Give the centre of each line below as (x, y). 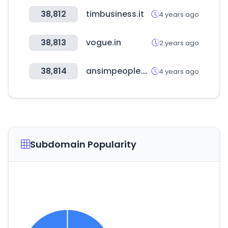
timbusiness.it (115, 14)
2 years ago (179, 43)
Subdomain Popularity (83, 144)
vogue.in (104, 42)
